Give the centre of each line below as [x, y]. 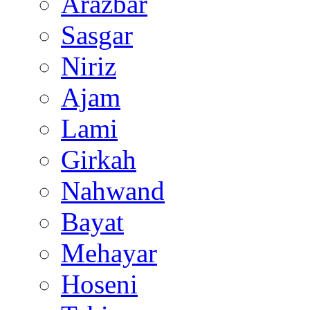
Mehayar [109, 253]
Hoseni [99, 284]
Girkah [99, 159]
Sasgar [97, 35]
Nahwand [113, 191]
